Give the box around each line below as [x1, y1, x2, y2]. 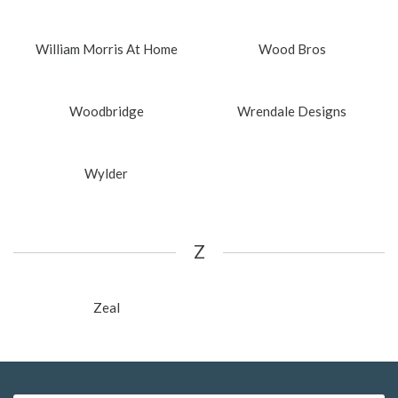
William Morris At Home [35, 40, 178, 57]
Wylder [84, 164, 128, 181]
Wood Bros [258, 40, 326, 57]
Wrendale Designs [237, 102, 346, 119]
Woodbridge [68, 102, 144, 119]
